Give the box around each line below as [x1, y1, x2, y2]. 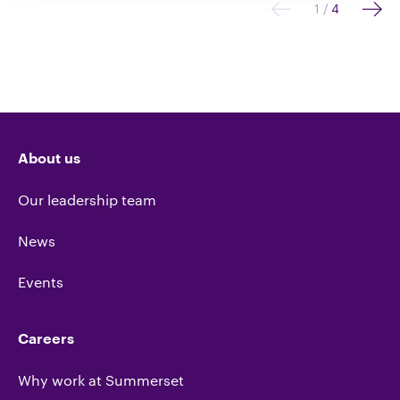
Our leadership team [18, 191, 156, 209]
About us [18, 152, 80, 167]
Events [18, 273, 63, 291]
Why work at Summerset [18, 371, 184, 389]
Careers [18, 332, 74, 347]
